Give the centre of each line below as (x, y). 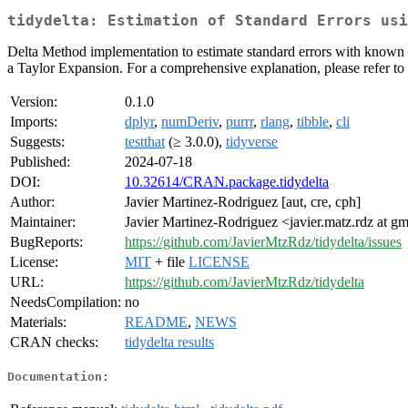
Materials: (38, 322)
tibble (313, 122)
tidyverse (252, 142)
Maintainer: (43, 222)
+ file (170, 262)
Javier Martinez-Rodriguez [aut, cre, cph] (243, 202)
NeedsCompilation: (66, 302)
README (156, 322)
